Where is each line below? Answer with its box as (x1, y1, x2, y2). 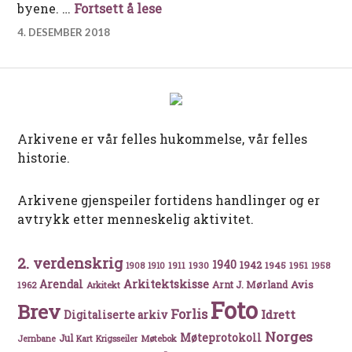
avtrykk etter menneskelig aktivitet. (17, 210, 255, 227)
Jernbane (17, 332, 57, 344)
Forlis (170, 305, 208, 322)
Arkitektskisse (123, 276, 210, 291)
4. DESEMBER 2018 (17, 25, 111, 38)
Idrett (261, 306, 296, 322)
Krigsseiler (96, 332, 138, 344)
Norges (265, 327, 313, 346)
